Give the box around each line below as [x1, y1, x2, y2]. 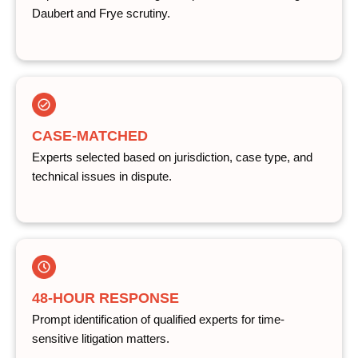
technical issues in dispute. [32, 169, 172, 183]
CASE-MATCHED [32, 127, 148, 144]
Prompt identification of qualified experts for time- [32, 313, 284, 327]
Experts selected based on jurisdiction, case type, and [32, 150, 312, 164]
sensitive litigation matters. [32, 332, 169, 346]
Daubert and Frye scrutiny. [32, 7, 170, 20]
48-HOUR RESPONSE [32, 290, 179, 307]
